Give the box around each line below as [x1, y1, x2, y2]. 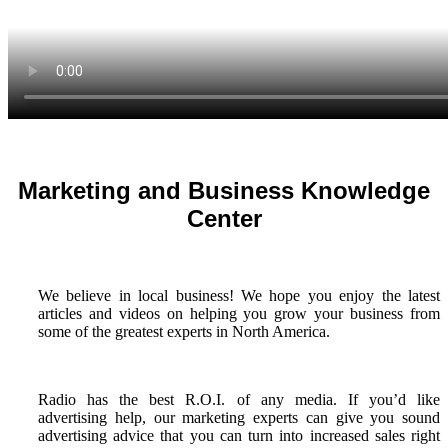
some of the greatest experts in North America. [38, 322, 330, 340]
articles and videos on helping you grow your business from [38, 304, 440, 322]
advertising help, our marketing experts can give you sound [38, 408, 440, 426]
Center [186, 204, 262, 232]
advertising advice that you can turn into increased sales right [38, 426, 440, 444]
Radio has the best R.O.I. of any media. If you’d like [38, 390, 440, 408]
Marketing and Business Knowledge [18, 176, 430, 204]
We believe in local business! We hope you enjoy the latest [38, 286, 440, 304]
